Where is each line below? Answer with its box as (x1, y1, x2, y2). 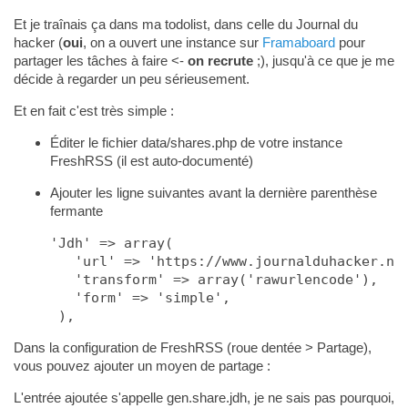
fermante (49, 202, 103, 219)
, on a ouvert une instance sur (82, 34, 262, 50)
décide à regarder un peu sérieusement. (13, 70, 250, 87)
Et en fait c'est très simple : (13, 102, 174, 118)
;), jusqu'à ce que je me (252, 52, 394, 68)
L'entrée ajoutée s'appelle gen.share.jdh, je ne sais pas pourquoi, (13, 389, 394, 405)
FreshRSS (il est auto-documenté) (49, 152, 253, 168)
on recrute (187, 52, 253, 68)
